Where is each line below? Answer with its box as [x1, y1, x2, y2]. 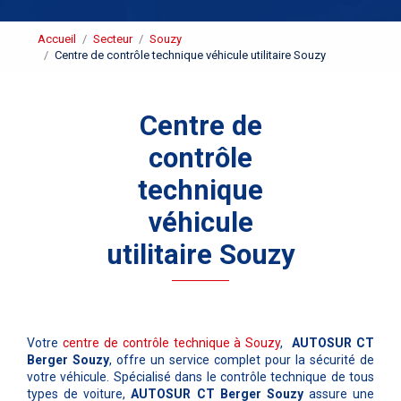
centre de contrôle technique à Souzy [62, 336, 281, 351]
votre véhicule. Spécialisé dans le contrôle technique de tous [27, 370, 374, 385]
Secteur [93, 31, 132, 46]
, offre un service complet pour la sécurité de [109, 353, 374, 368]
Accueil [38, 31, 76, 46]
